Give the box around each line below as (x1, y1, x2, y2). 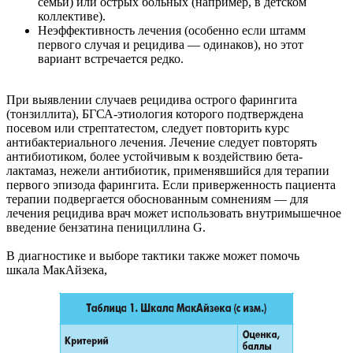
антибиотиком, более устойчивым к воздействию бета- (6, 150, 303, 164)
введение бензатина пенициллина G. (6, 221, 209, 235)
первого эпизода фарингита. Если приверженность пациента (6, 178, 336, 192)
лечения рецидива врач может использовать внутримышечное (6, 206, 341, 221)
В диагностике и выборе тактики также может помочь (6, 249, 299, 263)
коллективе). (38, 9, 106, 24)
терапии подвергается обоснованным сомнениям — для (6, 192, 308, 206)
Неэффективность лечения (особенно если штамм (38, 24, 306, 38)
